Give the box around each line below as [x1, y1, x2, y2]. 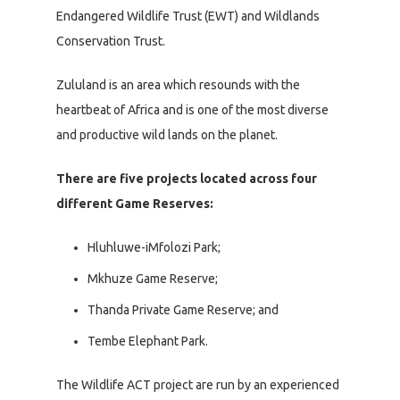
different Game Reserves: [56, 196, 213, 212]
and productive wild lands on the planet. [56, 128, 278, 143]
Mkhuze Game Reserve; [87, 271, 218, 287]
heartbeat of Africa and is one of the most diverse [56, 103, 329, 118]
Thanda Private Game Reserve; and [87, 303, 279, 318]
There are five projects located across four [56, 171, 317, 187]
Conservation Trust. [56, 34, 165, 49]
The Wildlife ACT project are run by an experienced [56, 378, 339, 393]
